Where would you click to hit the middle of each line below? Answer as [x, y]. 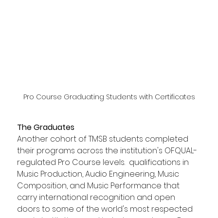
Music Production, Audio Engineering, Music [99, 174]
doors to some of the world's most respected [106, 209]
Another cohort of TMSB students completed [103, 139]
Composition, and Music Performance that [99, 185]
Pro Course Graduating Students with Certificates [109, 97]
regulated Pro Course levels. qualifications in [104, 162]
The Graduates [45, 127]
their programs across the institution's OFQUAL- [107, 150]
